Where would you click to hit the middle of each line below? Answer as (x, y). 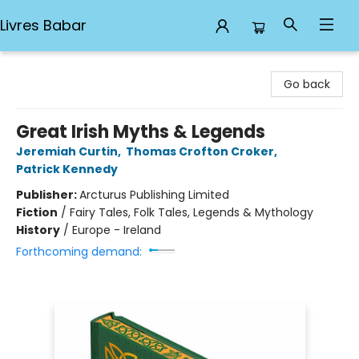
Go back (307, 84)
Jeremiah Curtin (67, 151)
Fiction (37, 212)
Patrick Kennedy (67, 169)
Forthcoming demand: (79, 252)
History (38, 230)
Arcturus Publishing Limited (154, 195)
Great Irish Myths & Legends (141, 132)
